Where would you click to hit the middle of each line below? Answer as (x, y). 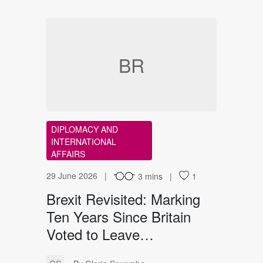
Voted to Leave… (100, 234)
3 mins (150, 176)
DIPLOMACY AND (85, 129)
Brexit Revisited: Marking (123, 199)
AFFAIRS (68, 154)
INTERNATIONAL (84, 142)
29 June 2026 (72, 176)
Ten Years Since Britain (119, 217)
